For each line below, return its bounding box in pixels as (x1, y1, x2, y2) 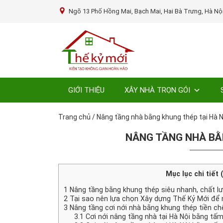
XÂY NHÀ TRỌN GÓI (124, 85, 190, 95)
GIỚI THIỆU (68, 85, 105, 95)
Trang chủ (58, 112, 91, 121)
